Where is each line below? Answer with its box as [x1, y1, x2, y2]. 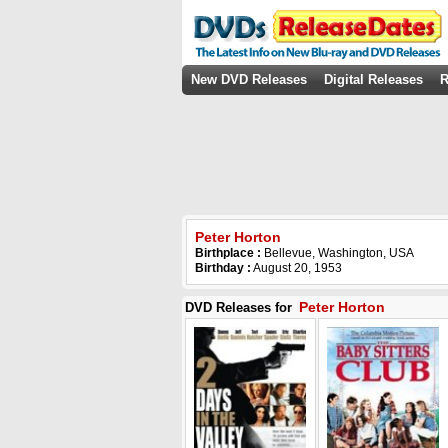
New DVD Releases [191, 72, 307, 87]
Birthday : [195, 261, 251, 275]
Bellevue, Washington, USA [264, 246, 414, 260]
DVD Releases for [185, 300, 296, 315]
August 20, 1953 [251, 261, 342, 275]
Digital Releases [324, 72, 423, 87]
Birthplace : [195, 246, 264, 260]
